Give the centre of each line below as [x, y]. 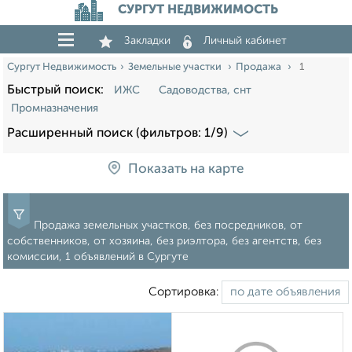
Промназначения [55, 108]
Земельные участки [176, 67]
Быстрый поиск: [59, 90]
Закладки [147, 41]
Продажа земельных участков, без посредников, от [168, 226]
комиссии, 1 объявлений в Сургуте [98, 257]
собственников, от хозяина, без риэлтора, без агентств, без [164, 242]
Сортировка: [185, 292]
